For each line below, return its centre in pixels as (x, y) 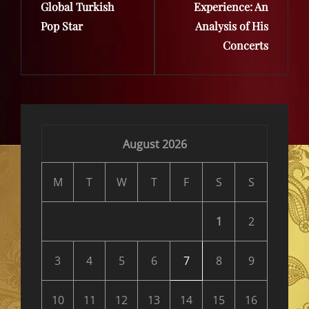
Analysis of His (232, 26)
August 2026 (154, 144)
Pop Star (62, 26)
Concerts (246, 46)
